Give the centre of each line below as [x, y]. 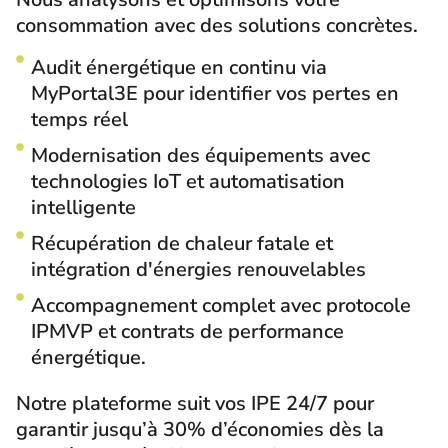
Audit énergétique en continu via [179, 67]
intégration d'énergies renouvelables [198, 269]
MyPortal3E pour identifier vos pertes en [215, 93]
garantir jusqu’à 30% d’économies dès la [200, 429]
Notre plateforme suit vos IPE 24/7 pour [195, 403]
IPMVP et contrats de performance [187, 331]
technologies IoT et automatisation [188, 181]
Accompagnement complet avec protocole [221, 305]
